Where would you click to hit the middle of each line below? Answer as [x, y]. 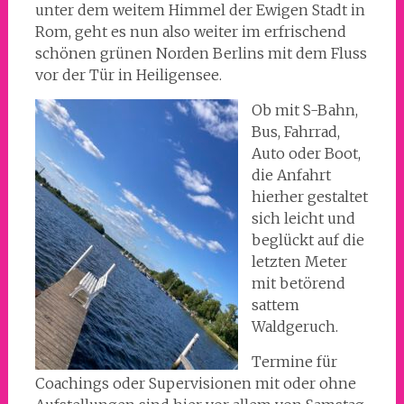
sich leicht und [303, 218]
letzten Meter [299, 262]
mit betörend [298, 283]
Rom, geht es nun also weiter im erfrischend [190, 32]
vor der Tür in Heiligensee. [128, 75]
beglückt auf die [308, 240]
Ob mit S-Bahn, [304, 110]
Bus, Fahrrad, [295, 132]
